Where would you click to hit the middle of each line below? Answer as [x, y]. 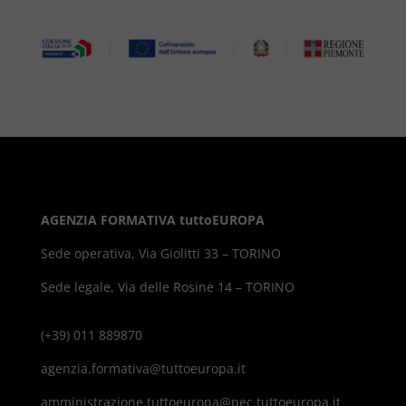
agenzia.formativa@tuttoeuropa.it [143, 369]
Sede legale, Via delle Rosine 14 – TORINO [167, 287]
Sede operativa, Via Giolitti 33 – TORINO [160, 254]
